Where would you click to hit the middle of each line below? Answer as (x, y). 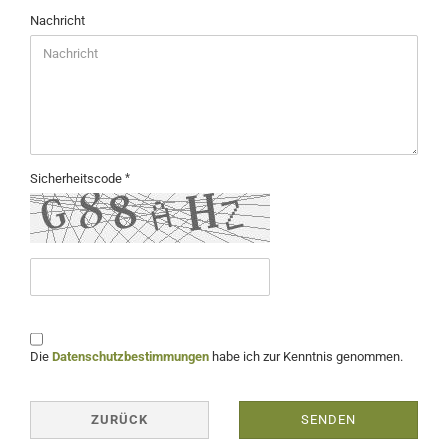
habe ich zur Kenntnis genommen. (306, 356)
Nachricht (57, 20)
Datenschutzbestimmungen (130, 356)
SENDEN (328, 419)
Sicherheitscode (77, 178)
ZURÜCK (119, 419)
